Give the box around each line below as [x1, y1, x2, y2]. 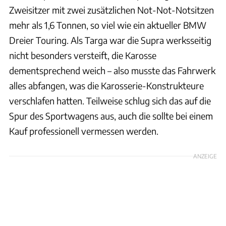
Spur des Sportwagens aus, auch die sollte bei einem [9, 110, 213, 122]
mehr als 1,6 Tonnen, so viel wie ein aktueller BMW [9, 19, 206, 31]
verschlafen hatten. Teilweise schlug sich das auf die [9, 95, 211, 107]
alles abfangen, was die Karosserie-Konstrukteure [9, 80, 204, 92]
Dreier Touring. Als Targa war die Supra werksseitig [9, 34, 211, 46]
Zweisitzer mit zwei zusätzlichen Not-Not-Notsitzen [9, 4, 214, 16]
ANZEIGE [193, 152, 217, 160]
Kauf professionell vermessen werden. [9, 125, 158, 137]
